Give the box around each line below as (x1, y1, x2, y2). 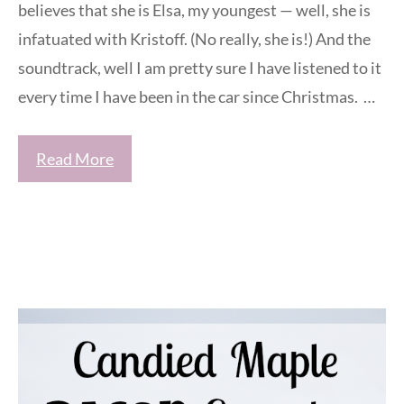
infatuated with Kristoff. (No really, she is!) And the (18, 28, 371, 49)
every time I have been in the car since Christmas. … (18, 86, 375, 106)
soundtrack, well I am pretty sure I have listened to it (18, 57, 381, 78)
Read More (36, 148, 114, 169)
